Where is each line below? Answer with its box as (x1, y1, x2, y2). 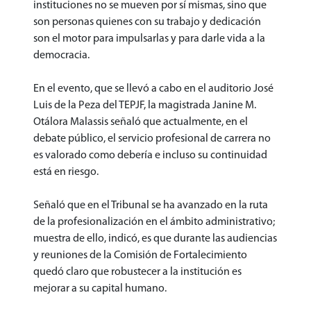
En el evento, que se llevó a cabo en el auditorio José (33, 83, 274, 94)
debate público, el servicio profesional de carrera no (33, 133, 271, 144)
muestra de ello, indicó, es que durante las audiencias (33, 233, 277, 244)
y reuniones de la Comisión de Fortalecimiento (33, 249, 247, 261)
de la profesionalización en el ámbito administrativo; (33, 216, 275, 228)
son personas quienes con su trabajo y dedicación (33, 16, 261, 28)
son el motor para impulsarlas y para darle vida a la (33, 33, 265, 44)
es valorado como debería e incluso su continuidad (33, 149, 267, 161)
